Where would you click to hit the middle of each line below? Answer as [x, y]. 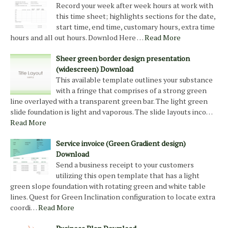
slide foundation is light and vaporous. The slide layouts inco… [111, 112]
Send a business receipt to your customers [125, 165]
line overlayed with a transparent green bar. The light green [109, 101]
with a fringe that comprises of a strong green [131, 91]
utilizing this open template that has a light [128, 176]
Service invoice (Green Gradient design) [121, 144]
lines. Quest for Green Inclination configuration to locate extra [113, 197]
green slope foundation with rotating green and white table [108, 186]
